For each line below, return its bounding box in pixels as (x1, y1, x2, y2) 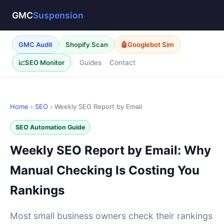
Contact (109, 58, 135, 66)
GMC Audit (18, 40, 52, 48)
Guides (79, 58, 101, 66)
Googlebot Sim (127, 40, 174, 48)
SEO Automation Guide (15, 123, 85, 131)
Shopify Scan (65, 40, 108, 48)
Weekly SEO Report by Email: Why (10, 143, 211, 157)
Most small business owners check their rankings (10, 210, 212, 221)
